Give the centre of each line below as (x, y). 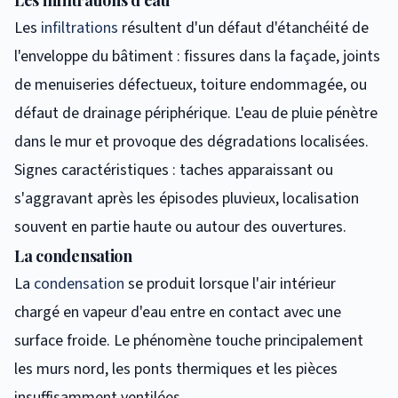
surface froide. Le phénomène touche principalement (189, 340)
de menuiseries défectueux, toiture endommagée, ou (191, 84)
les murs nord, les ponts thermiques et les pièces (176, 369)
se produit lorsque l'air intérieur (230, 283)
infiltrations (80, 28)
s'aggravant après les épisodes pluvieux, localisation (187, 198)
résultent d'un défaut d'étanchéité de (243, 28)
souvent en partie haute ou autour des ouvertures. (180, 227)
